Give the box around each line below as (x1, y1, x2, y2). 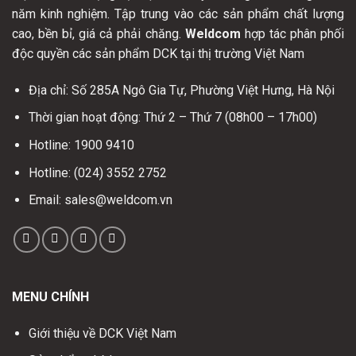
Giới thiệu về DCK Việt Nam (28, 325, 176, 341)
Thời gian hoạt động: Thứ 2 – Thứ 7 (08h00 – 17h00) (28, 110, 317, 126)
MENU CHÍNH (12, 289, 89, 305)
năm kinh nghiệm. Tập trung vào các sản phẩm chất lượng (12, 6, 344, 21)
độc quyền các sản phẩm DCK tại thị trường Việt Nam (12, 45, 304, 61)
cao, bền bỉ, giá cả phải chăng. (12, 25, 185, 41)
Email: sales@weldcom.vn (28, 192, 172, 208)
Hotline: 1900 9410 (28, 137, 134, 153)
